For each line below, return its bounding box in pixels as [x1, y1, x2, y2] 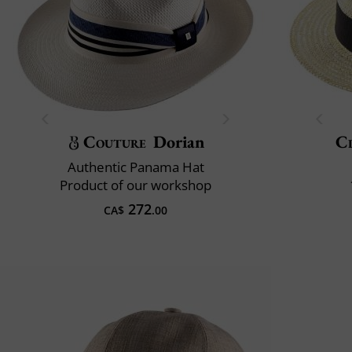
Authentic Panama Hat [67, 157, 204, 176]
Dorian [153, 130, 205, 153]
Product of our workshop [60, 175, 211, 194]
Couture [82, 130, 147, 153]
